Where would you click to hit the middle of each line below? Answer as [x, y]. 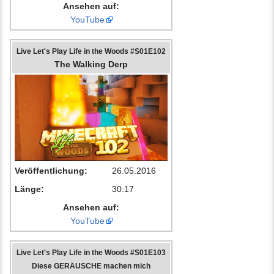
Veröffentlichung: [51, 171]
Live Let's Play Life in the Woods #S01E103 [91, 253]
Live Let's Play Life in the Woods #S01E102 [91, 51]
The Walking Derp [91, 65]
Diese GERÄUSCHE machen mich [91, 266]
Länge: [29, 189]
